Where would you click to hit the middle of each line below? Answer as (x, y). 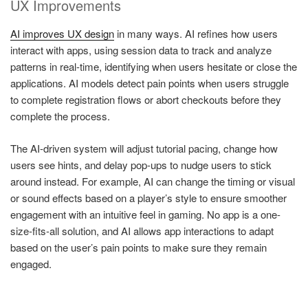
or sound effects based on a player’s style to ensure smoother (148, 197)
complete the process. (60, 116)
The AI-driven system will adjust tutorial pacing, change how (144, 148)
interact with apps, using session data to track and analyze (141, 50)
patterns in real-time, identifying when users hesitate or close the (154, 67)
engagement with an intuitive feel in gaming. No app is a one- (145, 214)
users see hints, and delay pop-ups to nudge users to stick (141, 164)
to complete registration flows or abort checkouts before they (146, 100)
